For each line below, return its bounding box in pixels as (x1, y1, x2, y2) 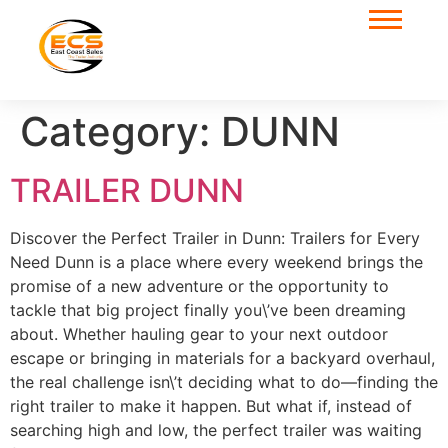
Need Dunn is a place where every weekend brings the (10, 252, 423, 273)
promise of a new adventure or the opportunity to (10, 276, 389, 297)
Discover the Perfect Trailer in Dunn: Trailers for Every (10, 228, 420, 249)
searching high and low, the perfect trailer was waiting (10, 420, 422, 441)
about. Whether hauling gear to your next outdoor (10, 324, 388, 345)
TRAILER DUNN (10, 171, 244, 211)
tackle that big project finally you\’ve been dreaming (10, 300, 406, 321)
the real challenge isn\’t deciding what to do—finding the (10, 372, 438, 393)
